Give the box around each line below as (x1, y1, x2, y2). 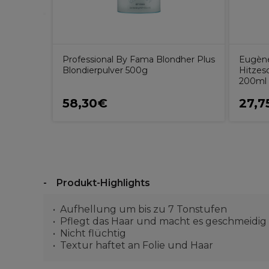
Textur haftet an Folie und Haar (60, 240, 213, 251)
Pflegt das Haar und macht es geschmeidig (60, 216, 267, 227)
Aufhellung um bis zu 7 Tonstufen (60, 204, 227, 215)
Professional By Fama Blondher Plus (62, 54, 215, 65)
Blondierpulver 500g (62, 65, 148, 76)
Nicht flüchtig (60, 228, 126, 239)
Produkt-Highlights (56, 177, 150, 189)
